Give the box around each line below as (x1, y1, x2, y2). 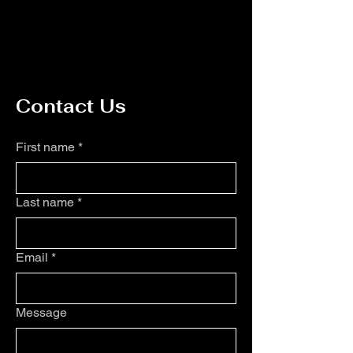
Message (16, 305, 67, 320)
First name (16, 139, 75, 154)
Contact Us (16, 95, 126, 118)
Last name (16, 195, 74, 210)
